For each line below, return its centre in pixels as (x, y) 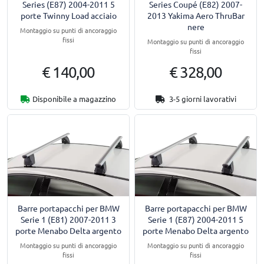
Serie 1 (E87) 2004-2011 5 (196, 219)
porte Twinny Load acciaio (68, 16)
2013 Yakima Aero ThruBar (196, 16)
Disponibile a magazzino (74, 99)
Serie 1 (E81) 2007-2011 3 (68, 219)
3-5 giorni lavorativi (202, 99)
